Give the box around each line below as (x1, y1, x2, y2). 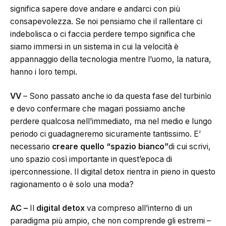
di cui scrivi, (168, 141, 211, 151)
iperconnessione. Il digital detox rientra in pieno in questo (10, 166, 215, 177)
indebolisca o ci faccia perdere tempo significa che (10, 29, 195, 39)
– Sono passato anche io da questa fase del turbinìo (21, 91, 211, 101)
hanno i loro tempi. (10, 67, 77, 77)
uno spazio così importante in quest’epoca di (10, 154, 172, 164)
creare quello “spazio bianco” (52, 141, 168, 151)
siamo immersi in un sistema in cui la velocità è (10, 42, 179, 52)
